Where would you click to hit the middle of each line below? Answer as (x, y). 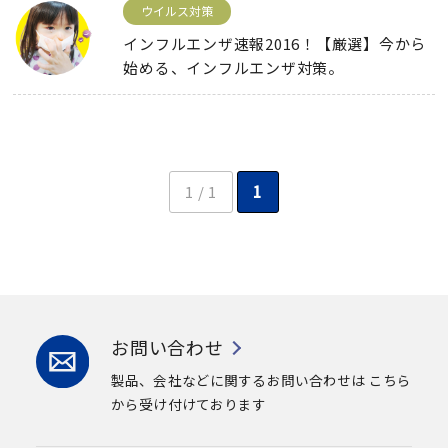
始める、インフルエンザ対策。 (233, 67)
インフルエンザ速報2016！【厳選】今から (275, 43)
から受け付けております (189, 403)
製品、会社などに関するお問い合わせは (238, 379)
